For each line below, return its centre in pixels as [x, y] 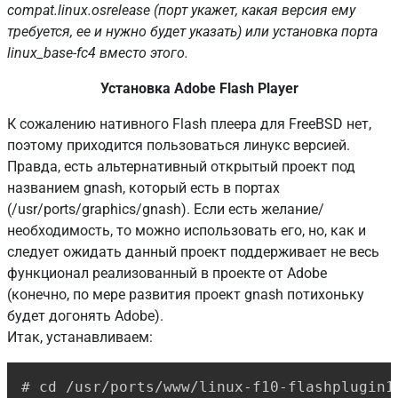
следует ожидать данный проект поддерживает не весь [193, 251]
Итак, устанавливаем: [80, 337]
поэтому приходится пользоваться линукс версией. [179, 145]
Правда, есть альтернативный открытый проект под [181, 166]
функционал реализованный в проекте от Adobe [167, 273]
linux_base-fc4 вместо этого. [98, 52]
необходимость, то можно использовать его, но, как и [187, 230]
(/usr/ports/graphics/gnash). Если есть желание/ [166, 209]
